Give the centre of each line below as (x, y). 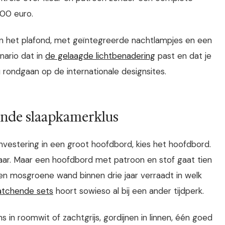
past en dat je (183, 56)
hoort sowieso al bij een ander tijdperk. (129, 191)
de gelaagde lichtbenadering (100, 56)
